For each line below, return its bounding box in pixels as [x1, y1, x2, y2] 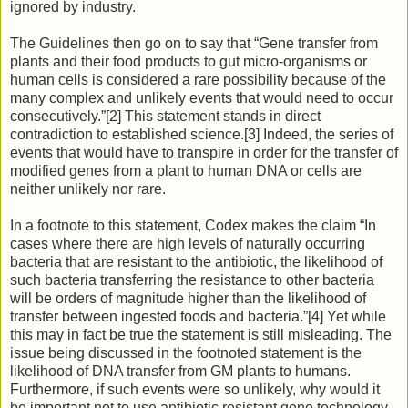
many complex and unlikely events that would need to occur [10, 90, 393, 107]
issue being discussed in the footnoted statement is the [10, 345, 362, 362]
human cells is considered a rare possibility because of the [10, 72, 386, 88]
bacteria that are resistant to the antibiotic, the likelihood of [10, 254, 382, 270]
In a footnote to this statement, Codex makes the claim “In [10, 218, 376, 234]
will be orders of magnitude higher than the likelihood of [10, 291, 366, 307]
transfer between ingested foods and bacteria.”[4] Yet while [10, 309, 386, 325]
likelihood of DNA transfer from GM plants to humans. [10, 363, 351, 380]
